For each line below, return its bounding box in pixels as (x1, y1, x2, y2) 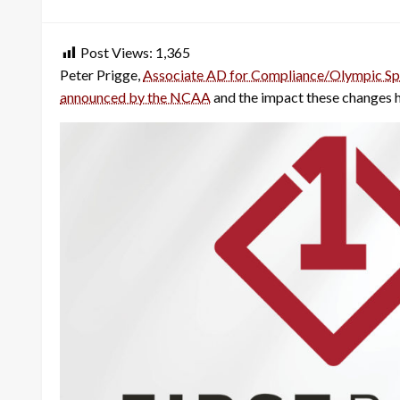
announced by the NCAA (60, 87, 211, 105)
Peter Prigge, (60, 65, 143, 83)
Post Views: (80, 43, 153, 61)
